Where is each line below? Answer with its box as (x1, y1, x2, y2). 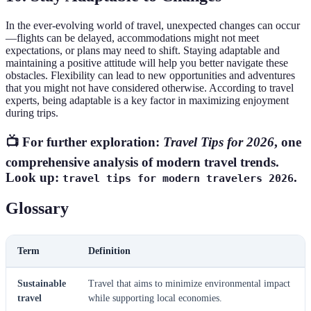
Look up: (6, 169, 62, 185)
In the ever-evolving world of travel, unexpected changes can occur (6, 19, 300, 32)
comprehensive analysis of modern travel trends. (6, 154, 279, 169)
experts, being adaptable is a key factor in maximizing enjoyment (6, 94, 289, 107)
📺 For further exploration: (6, 134, 163, 149)
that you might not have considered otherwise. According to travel (6, 82, 294, 94)
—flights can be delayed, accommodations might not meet (6, 32, 259, 44)
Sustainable (17, 278, 66, 289)
